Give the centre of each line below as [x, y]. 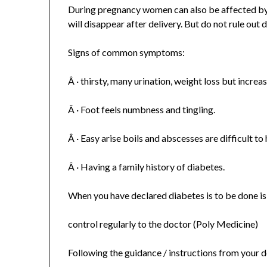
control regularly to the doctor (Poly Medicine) [163, 223]
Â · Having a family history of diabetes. [147, 166]
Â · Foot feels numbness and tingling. [142, 109]
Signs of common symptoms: [127, 52]
